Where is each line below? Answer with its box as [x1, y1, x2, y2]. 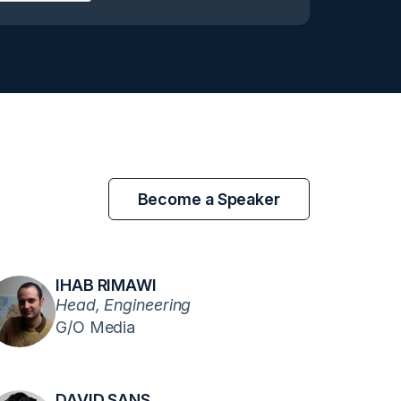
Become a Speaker [137, 189, 280, 209]
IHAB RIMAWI [55, 276, 157, 294]
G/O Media [55, 318, 136, 337]
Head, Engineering [55, 295, 192, 314]
